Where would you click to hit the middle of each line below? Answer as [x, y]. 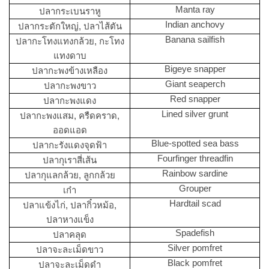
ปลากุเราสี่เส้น [70, 160]
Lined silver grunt [195, 113]
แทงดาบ [70, 55]
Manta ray [195, 9]
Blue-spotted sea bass [195, 143]
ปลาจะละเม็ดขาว [70, 249]
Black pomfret [195, 262]
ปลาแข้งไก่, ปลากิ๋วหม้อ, [70, 205]
